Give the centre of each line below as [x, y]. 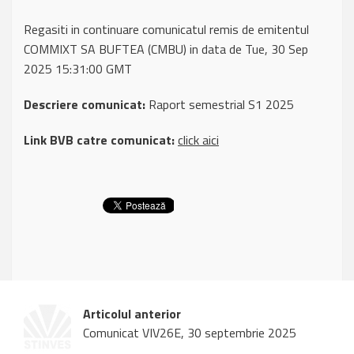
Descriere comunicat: [85, 105]
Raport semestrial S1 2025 [220, 105]
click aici [198, 140]
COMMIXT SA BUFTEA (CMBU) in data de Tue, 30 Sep [166, 49]
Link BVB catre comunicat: [99, 140]
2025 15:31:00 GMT [78, 69]
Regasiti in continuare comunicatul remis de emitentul [166, 30]
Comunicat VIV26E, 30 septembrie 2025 [190, 333]
